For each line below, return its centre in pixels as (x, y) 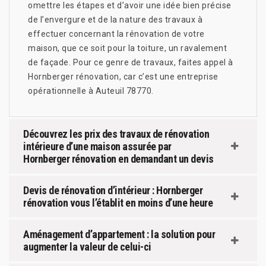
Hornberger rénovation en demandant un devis (118, 159)
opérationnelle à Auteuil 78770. (91, 91)
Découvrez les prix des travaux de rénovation (116, 134)
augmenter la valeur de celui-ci (87, 246)
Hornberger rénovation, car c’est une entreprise (123, 76)
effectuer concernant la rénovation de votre (116, 34)
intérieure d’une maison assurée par (97, 146)
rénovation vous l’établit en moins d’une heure (118, 202)
